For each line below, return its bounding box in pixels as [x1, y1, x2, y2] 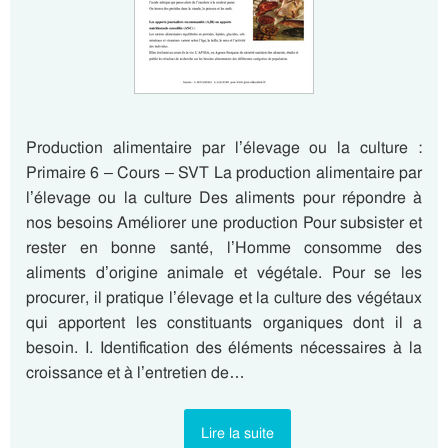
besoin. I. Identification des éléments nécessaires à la [26, 337, 422, 358]
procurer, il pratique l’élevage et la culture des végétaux [26, 287, 422, 308]
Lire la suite [200, 424, 274, 442]
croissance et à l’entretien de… [26, 362, 245, 383]
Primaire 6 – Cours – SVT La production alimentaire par [26, 162, 422, 183]
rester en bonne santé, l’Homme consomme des [26, 237, 422, 258]
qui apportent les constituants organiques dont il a [26, 312, 422, 333]
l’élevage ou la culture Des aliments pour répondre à [26, 187, 422, 208]
